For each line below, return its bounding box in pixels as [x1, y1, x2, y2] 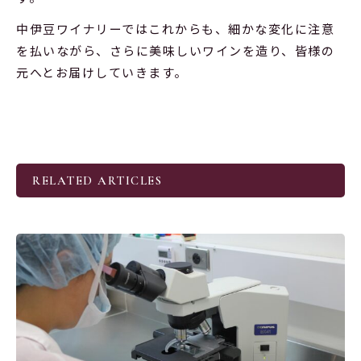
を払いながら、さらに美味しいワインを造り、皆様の [16, 41, 334, 59]
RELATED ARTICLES [32, 172, 162, 188]
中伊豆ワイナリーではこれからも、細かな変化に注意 [16, 19, 334, 37]
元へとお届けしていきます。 [16, 63, 188, 81]
